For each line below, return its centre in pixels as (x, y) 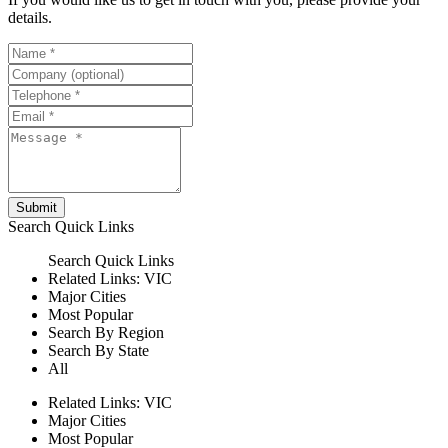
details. (30, 18)
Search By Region (106, 333)
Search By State (98, 351)
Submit (36, 208)
